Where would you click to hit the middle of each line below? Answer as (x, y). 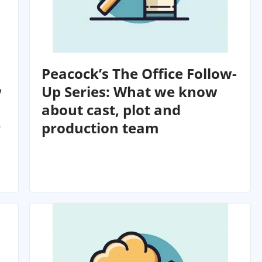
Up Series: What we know (130, 92)
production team (101, 128)
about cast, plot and (111, 110)
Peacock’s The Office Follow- (139, 74)
